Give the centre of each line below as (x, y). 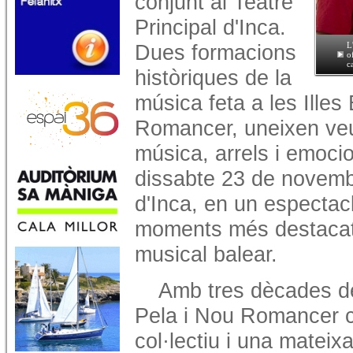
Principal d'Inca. (210, 27)
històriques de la (213, 78)
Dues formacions (216, 52)
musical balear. (206, 254)
